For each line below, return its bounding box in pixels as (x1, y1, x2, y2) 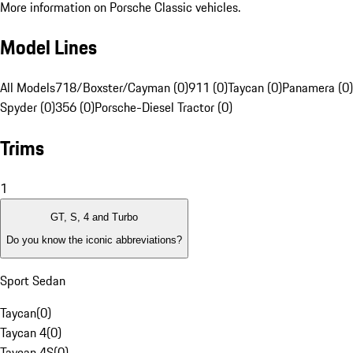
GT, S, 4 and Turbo (50, 211, 138, 224)
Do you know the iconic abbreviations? (6, 233, 182, 246)
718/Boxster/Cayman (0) (55, 78, 188, 98)
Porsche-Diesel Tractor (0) (95, 98, 232, 117)
